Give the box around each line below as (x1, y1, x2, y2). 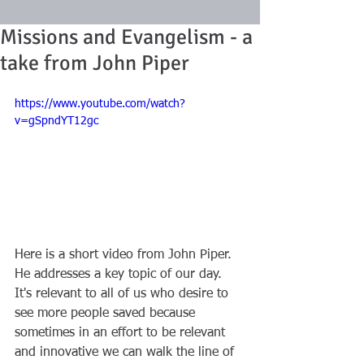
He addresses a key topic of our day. (15, 267, 226, 281)
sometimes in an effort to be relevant (15, 326, 229, 340)
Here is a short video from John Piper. (15, 248, 236, 262)
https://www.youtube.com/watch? (15, 98, 185, 110)
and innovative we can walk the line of (15, 345, 238, 359)
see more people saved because (15, 306, 199, 320)
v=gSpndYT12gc (15, 115, 98, 127)
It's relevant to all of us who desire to (15, 287, 232, 301)
